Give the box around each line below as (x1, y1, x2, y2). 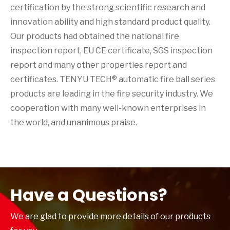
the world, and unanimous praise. (10, 118, 137, 127)
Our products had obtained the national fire (10, 31, 179, 41)
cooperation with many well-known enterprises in (10, 103, 206, 113)
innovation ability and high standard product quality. (10, 17, 210, 27)
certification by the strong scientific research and (10, 3, 205, 12)
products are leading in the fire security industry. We (10, 89, 213, 99)
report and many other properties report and (10, 60, 187, 70)
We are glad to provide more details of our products (10, 212, 210, 221)
